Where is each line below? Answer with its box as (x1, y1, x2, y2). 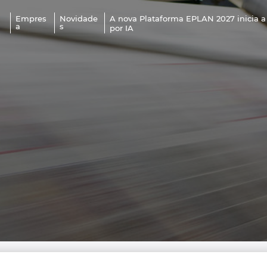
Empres (15, 14, 47, 23)
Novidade (59, 14, 98, 23)
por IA (110, 23, 134, 33)
